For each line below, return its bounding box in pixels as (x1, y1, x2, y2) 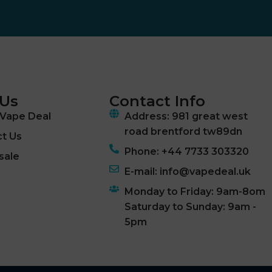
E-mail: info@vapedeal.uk (124, 166, 251, 177)
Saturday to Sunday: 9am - (124, 201, 256, 212)
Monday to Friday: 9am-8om (124, 186, 265, 197)
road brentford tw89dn (124, 126, 242, 137)
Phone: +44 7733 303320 (124, 146, 249, 157)
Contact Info (109, 92, 205, 110)
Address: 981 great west (124, 110, 248, 122)
